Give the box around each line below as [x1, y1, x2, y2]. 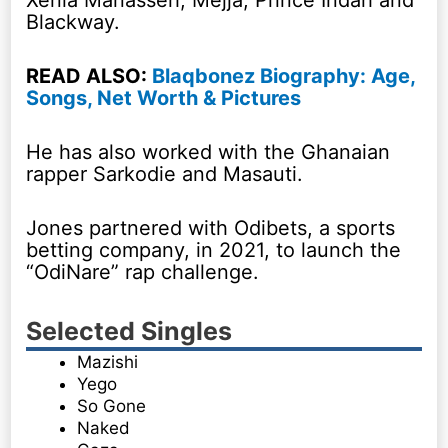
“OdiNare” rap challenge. [26, 259, 260, 284]
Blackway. [26, 9, 121, 34]
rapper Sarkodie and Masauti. [26, 161, 304, 186]
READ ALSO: [26, 63, 153, 88]
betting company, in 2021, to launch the [26, 237, 402, 262]
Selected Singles [26, 315, 233, 346]
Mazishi [77, 351, 139, 372]
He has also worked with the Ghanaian [26, 139, 391, 164]
